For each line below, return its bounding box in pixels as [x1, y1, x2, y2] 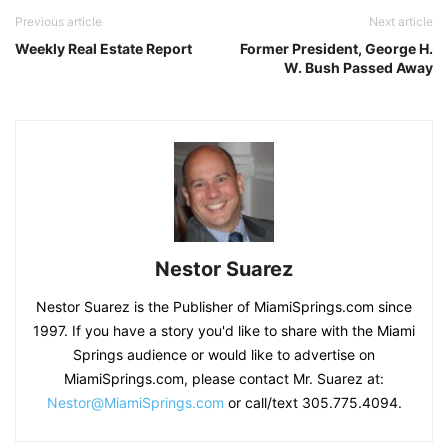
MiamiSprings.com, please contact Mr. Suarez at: [64, 369, 384, 387]
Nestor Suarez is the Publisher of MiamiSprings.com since [36, 297, 412, 315]
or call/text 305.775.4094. [223, 393, 402, 411]
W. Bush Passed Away [284, 58, 433, 76]
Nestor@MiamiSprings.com [46, 393, 224, 411]
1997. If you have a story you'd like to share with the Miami [33, 321, 415, 339]
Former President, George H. [240, 39, 433, 57]
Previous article [15, 13, 102, 29]
